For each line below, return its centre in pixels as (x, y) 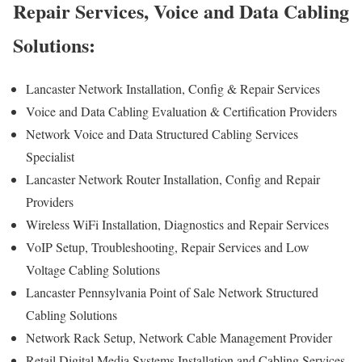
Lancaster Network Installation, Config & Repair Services (175, 89)
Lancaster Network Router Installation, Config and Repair (173, 179)
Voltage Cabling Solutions (93, 270)
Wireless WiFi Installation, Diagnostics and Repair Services (179, 225)
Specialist (52, 157)
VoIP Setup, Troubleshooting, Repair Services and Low (168, 247)
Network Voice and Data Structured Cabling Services (162, 134)
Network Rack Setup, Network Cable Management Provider (181, 338)
